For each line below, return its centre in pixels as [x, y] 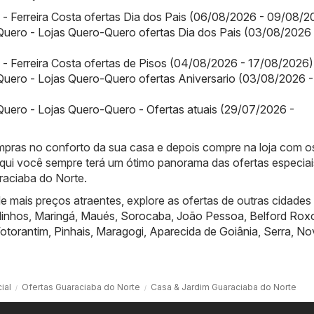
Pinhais [72, 231]
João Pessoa [210, 216]
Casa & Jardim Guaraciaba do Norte [224, 287]
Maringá [55, 216]
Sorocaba [146, 216]
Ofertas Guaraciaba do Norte [81, 287]
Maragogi [120, 231]
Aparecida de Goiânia [204, 231]
